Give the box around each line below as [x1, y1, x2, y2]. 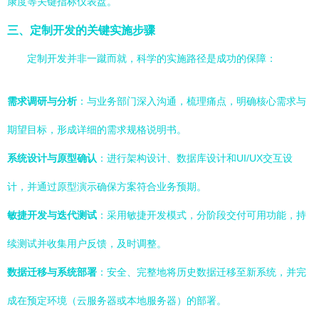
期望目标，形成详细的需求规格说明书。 [7, 124, 187, 135]
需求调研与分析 [7, 95, 77, 107]
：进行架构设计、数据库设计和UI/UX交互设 [97, 152, 293, 164]
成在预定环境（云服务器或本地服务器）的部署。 [7, 295, 226, 306]
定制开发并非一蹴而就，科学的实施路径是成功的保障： [27, 53, 276, 64]
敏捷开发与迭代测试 [7, 209, 97, 221]
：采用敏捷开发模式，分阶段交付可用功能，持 [97, 209, 306, 221]
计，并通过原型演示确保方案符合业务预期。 [7, 181, 206, 192]
